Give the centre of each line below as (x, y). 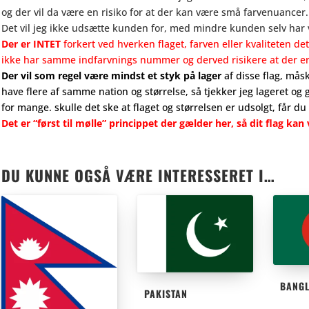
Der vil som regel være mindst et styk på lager (112, 76)
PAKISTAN (166, 294)
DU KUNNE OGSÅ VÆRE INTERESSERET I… (139, 176)
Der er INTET (31, 44)
